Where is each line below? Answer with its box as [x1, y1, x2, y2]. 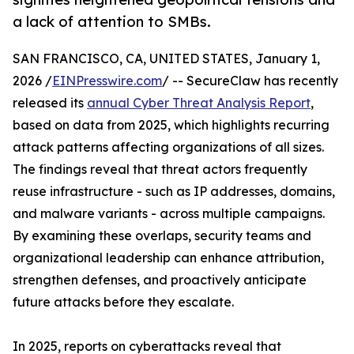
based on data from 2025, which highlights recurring [13, 117, 330, 134]
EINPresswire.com [52, 73, 162, 89]
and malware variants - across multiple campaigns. [13, 205, 325, 222]
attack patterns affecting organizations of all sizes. [13, 139, 324, 156]
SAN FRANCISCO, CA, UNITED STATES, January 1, [13, 51, 320, 67]
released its [13, 95, 87, 111]
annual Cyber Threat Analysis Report [87, 95, 311, 111]
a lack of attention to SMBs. [13, 13, 211, 31]
